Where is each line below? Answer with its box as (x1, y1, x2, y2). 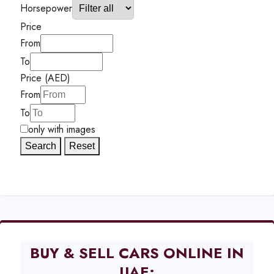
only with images (28, 122, 95, 137)
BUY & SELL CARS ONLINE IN (30, 242, 244, 264)
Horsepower (20, 1, 72, 16)
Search (25, 141, 56, 152)
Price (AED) (20, 71, 70, 86)
